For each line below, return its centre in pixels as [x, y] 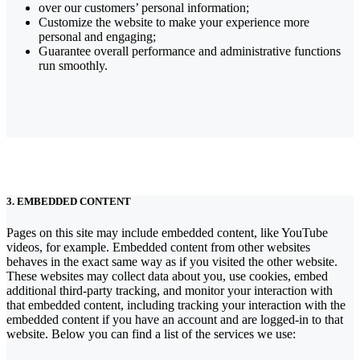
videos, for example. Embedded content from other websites [158, 247]
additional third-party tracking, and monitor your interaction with [170, 291]
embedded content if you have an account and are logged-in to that [175, 320]
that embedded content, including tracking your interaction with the [176, 305]
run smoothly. [73, 65]
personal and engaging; [97, 36]
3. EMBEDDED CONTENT [69, 201]
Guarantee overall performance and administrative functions [190, 51]
